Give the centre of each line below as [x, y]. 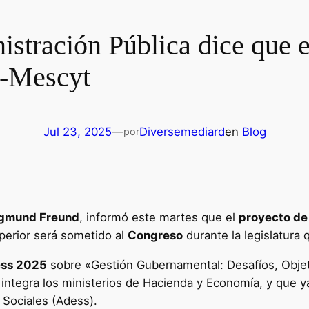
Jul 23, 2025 [77, 132]
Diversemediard [182, 132]
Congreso [155, 235]
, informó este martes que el [159, 217]
